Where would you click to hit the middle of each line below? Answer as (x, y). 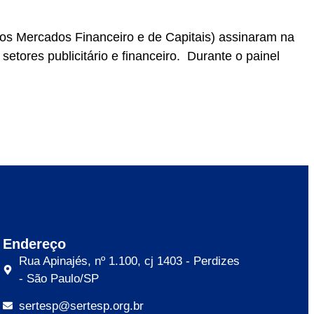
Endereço (34, 244)
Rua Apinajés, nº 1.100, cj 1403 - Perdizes (129, 261)
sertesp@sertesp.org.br (81, 306)
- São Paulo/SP (59, 278)
